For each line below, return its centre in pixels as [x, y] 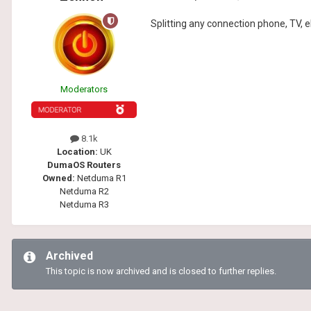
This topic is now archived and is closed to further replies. [161, 271]
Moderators [84, 90]
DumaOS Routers [84, 165]
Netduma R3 [84, 205]
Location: [78, 152]
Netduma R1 [100, 178]
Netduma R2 [84, 192]
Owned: [58, 178]
